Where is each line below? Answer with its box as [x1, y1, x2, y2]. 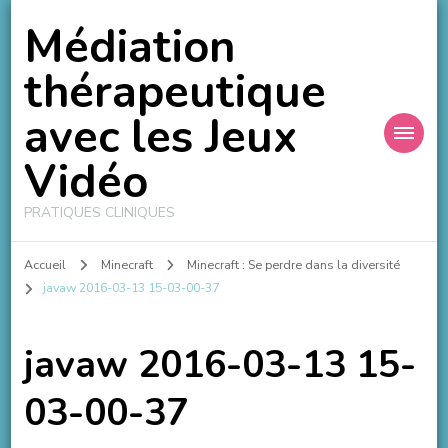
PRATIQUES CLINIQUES [23, 203, 175, 222]
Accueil [23, 256, 66, 273]
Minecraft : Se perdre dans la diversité [187, 256, 401, 273]
